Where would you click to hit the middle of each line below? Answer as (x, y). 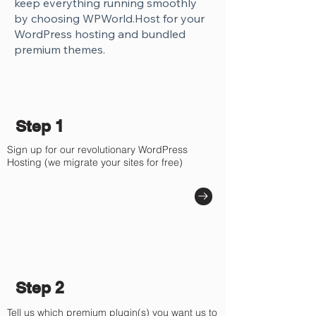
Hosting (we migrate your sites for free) (95, 162)
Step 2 (40, 287)
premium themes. (60, 49)
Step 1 (40, 126)
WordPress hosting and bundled (100, 34)
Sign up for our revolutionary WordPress (97, 150)
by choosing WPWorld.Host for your (109, 18)
